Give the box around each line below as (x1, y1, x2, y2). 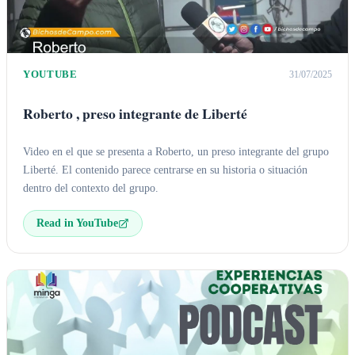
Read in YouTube (36, 216, 118, 229)
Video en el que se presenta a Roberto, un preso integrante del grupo (23, 144, 329, 158)
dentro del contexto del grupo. (23, 181, 158, 194)
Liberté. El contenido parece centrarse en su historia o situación (23, 162, 307, 176)
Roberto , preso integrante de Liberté (23, 103, 247, 124)
